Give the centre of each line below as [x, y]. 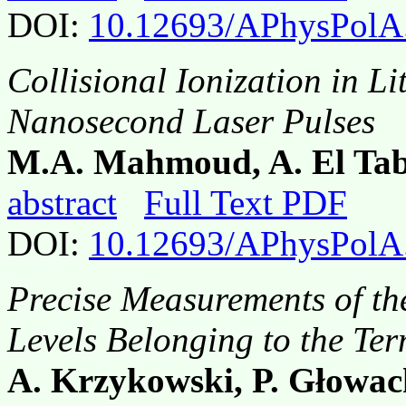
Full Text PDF [246, 203]
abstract [62, 203]
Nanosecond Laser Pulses [191, 121]
